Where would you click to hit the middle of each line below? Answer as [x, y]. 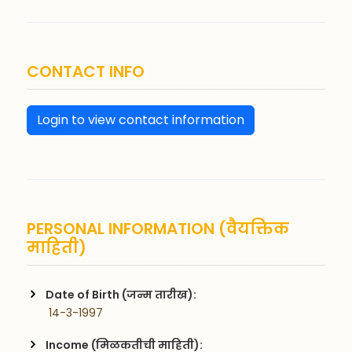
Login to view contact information [141, 119]
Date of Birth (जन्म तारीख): [121, 294]
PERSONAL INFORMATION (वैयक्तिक [158, 228]
